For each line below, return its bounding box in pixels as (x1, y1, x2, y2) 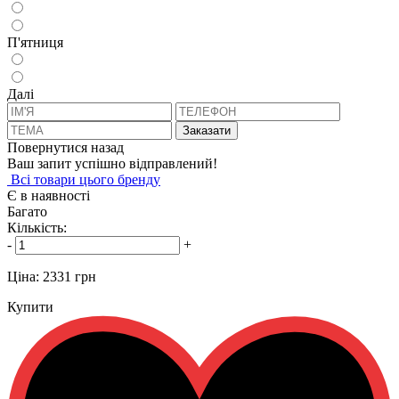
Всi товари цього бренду (7, 171, 160, 187)
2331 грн (43, 268, 96, 284)
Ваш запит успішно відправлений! (7, 155, 217, 171)
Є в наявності (7, 187, 90, 203)
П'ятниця (7, 34, 63, 50)
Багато (7, 203, 47, 219)
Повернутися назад (7, 139, 124, 155)
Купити (7, 298, 53, 314)
